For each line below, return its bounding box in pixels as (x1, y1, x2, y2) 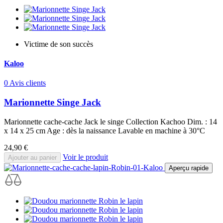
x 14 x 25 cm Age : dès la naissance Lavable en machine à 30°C (4, 126, 205, 135)
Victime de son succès (24, 39, 93, 48)
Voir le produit (63, 152, 108, 161)
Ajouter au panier (8, 153, 57, 161)
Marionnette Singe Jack (4, 97, 101, 108)
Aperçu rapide (169, 164, 209, 172)
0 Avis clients (4, 79, 46, 88)
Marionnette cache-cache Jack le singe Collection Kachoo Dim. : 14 (4, 117, 217, 126)
